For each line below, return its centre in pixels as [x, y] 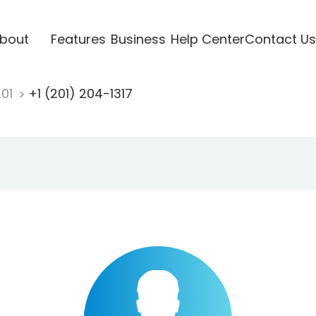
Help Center [207, 39]
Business [138, 39]
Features [78, 39]
